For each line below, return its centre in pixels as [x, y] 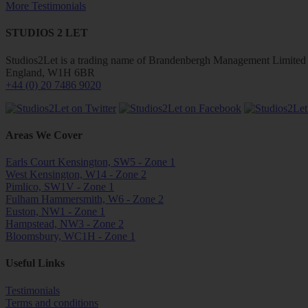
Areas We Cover [44, 135]
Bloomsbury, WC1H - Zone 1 [70, 236]
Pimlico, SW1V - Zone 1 [60, 187]
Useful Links [35, 263]
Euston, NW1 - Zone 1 [55, 212]
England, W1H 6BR [50, 72]
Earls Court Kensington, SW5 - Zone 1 [90, 162]
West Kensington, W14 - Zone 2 [76, 175]
